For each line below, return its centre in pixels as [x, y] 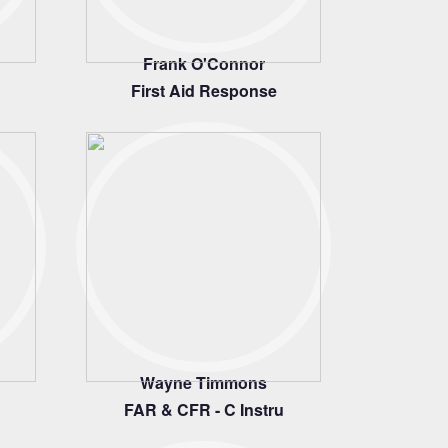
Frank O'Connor [203, 63]
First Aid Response [203, 90]
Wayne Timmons [203, 382]
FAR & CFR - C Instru [203, 409]
